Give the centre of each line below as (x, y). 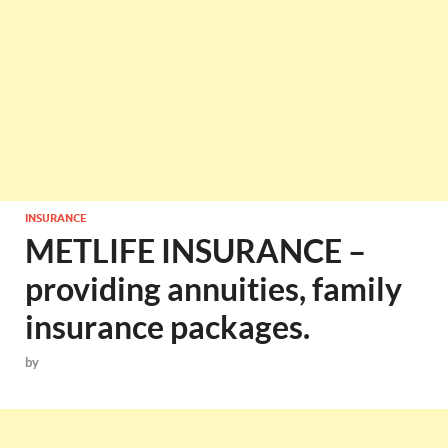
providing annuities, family (213, 288)
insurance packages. (167, 326)
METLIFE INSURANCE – (195, 250)
